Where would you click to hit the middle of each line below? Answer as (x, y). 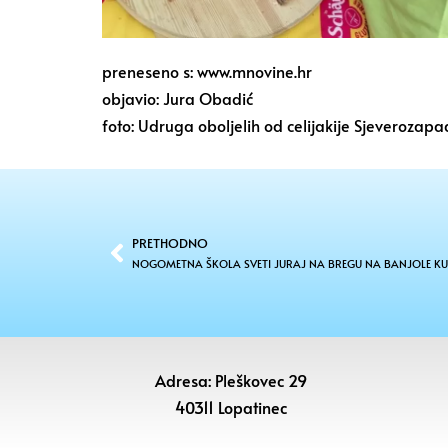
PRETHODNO (170, 242)
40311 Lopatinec (230, 406)
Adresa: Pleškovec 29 (230, 379)
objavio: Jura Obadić (177, 97)
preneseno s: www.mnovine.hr (207, 70)
